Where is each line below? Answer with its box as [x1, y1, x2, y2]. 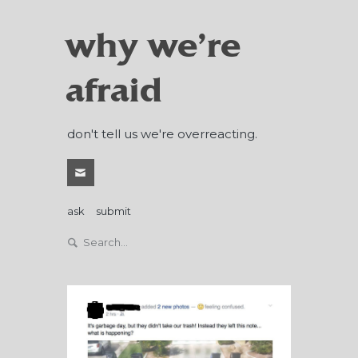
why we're [66, 26, 241, 66]
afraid [66, 71, 163, 111]
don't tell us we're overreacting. [67, 126, 257, 141]
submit [96, 205, 131, 217]
